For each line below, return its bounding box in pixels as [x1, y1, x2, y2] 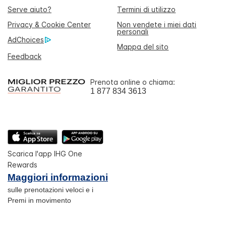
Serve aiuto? [8, 5, 51, 14]
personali [117, 27, 149, 36]
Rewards [8, 160, 37, 169]
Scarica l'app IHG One [8, 149, 82, 158]
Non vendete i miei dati [117, 20, 197, 29]
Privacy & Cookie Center [8, 20, 91, 29]
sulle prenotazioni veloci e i [8, 186, 93, 194]
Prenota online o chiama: [90, 77, 175, 86]
